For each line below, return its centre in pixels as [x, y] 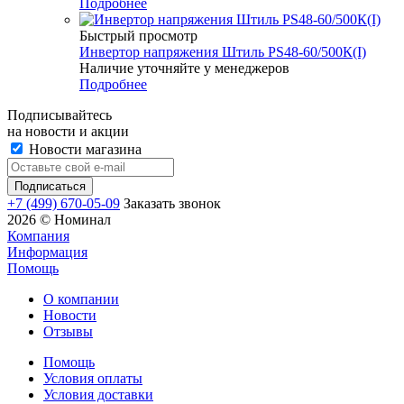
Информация [47, 252]
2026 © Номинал [59, 219]
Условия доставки [98, 394]
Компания [38, 235]
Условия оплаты [93, 378]
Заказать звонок [172, 203]
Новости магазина [83, 149]
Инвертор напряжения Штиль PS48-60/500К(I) [223, 51]
